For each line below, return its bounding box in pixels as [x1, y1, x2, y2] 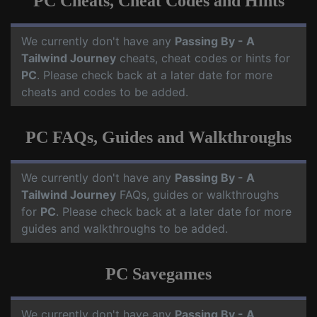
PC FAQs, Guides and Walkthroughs [25, 128, 292, 146]
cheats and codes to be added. [21, 85, 188, 99]
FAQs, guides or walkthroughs [116, 188, 279, 202]
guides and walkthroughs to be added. [21, 221, 228, 236]
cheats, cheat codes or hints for [116, 51, 290, 65]
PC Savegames [105, 265, 212, 283]
